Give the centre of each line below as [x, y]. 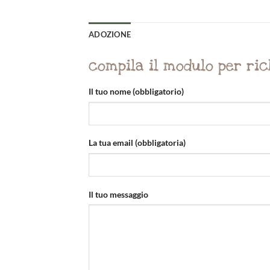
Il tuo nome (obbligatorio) [136, 92]
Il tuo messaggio [118, 194]
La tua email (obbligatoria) [137, 143]
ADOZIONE [110, 34]
